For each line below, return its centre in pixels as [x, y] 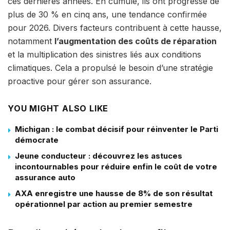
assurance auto [45, 178]
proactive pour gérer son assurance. [80, 81]
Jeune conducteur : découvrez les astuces [99, 156]
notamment [31, 41]
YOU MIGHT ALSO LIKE [58, 109]
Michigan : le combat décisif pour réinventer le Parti [117, 129]
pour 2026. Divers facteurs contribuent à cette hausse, [115, 28]
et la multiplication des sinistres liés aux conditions [104, 55]
